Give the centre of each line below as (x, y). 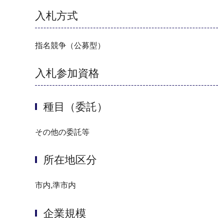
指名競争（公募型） (70, 45)
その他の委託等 (62, 132)
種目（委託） (75, 107)
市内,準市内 (55, 185)
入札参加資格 (67, 73)
